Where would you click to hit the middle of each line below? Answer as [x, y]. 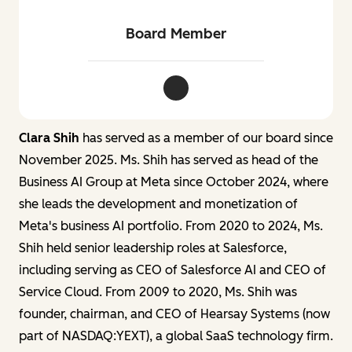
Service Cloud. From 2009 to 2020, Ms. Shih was [158, 291]
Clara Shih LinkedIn [233, 92]
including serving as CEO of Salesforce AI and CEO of [172, 269]
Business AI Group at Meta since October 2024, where [174, 181]
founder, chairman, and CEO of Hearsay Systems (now [174, 313]
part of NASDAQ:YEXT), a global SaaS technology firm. [176, 335]
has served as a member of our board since [208, 137]
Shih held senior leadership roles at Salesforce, [153, 247]
